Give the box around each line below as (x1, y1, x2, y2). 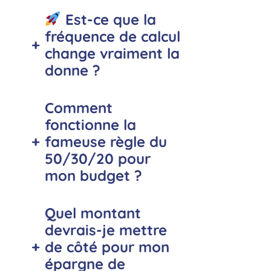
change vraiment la (44, 44, 180, 63)
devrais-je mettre (44, 221, 167, 240)
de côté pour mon (44, 238, 169, 256)
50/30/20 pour (44, 149, 151, 168)
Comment (44, 99, 113, 117)
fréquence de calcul (44, 27, 180, 46)
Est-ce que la (61, 10, 157, 29)
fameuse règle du (44, 132, 167, 151)
